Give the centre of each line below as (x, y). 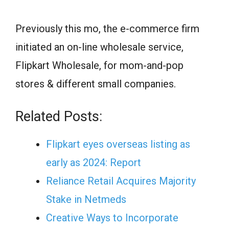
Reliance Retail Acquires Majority (121, 181)
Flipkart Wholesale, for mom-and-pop (99, 65)
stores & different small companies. (96, 84)
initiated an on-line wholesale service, (99, 47)
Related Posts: (59, 116)
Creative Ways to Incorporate (112, 217)
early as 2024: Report (94, 162)
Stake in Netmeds (86, 199)
